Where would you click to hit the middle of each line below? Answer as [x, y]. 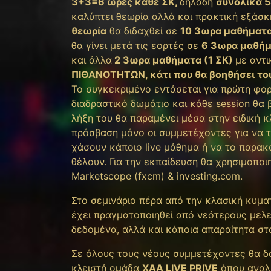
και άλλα [92, 60]
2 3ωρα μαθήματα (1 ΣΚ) [174, 60]
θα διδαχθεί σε [143, 31]
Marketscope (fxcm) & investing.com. [157, 176]
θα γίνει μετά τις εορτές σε [136, 45]
